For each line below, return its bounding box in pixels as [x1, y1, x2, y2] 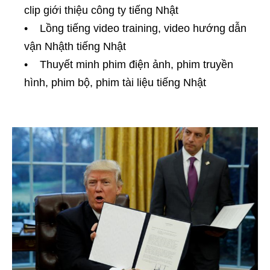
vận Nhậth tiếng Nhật [24, 40, 126, 52]
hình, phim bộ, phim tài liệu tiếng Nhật [24, 76, 206, 89]
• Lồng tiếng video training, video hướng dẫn [24, 22, 246, 34]
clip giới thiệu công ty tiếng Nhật [24, 4, 178, 16]
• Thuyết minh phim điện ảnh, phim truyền [24, 58, 233, 71]
